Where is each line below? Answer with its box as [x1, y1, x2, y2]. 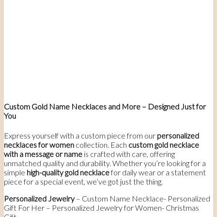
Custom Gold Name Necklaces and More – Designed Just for [4, 102, 206, 111]
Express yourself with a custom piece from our [4, 130, 157, 140]
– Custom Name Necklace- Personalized [76, 193, 210, 203]
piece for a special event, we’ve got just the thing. [4, 176, 163, 186]
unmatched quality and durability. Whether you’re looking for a [4, 158, 206, 168]
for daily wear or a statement [109, 167, 206, 177]
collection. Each [74, 139, 128, 149]
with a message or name [4, 149, 82, 158]
